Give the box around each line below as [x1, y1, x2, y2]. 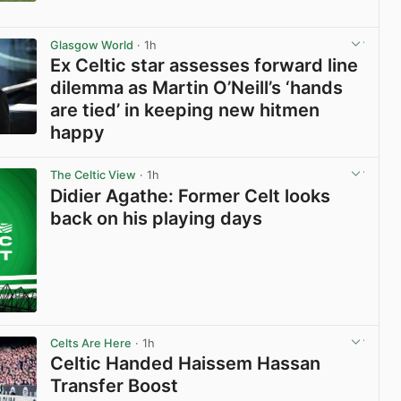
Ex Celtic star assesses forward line [50, 55, 359, 77]
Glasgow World [50, 38, 134, 53]
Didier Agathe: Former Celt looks [50, 184, 331, 207]
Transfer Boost [50, 374, 179, 397]
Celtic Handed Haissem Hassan [50, 352, 321, 374]
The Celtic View [50, 168, 137, 183]
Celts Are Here [50, 336, 132, 350]
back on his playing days [50, 207, 263, 229]
